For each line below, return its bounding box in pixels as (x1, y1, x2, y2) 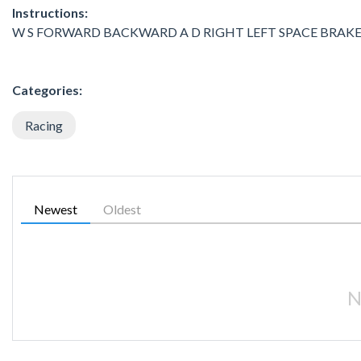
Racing (25, 117, 63, 133)
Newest (34, 201, 77, 217)
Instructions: (12, 4, 88, 20)
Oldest (103, 201, 141, 217)
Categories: (12, 81, 82, 98)
